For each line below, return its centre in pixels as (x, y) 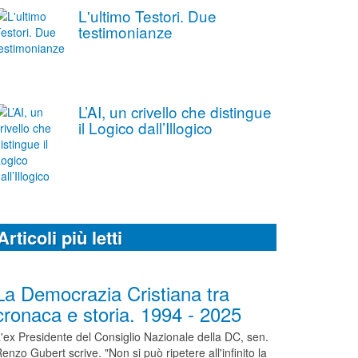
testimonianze (125, 32)
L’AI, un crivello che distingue (175, 112)
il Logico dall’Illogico (145, 128)
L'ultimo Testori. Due (147, 16)
